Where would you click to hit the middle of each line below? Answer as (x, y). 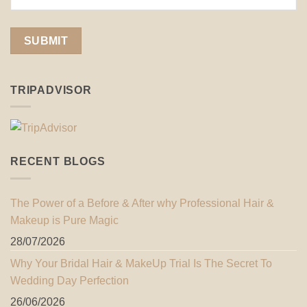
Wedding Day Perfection (70, 280)
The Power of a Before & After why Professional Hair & (142, 203)
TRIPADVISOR (51, 90)
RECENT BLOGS (58, 162)
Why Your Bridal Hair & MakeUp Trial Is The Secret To (141, 263)
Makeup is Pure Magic (64, 220)
